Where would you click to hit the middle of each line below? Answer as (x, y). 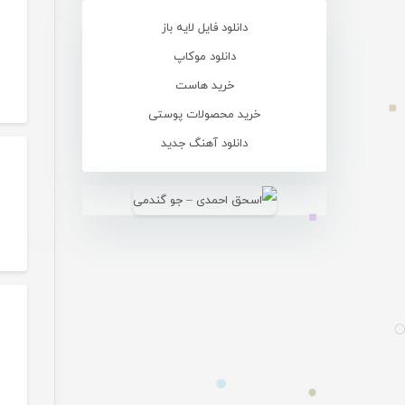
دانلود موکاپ (204, 57)
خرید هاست (204, 85)
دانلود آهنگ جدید (204, 143)
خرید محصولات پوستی (204, 114)
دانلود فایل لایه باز (204, 28)
